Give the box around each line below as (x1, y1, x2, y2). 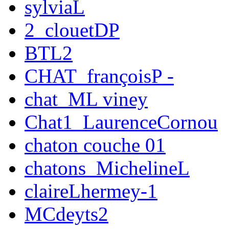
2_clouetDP (25, 19, 120, 41)
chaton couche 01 (25, 134, 166, 156)
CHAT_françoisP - (25, 65, 174, 87)
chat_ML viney (25, 88, 148, 110)
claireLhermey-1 (25, 180, 157, 202)
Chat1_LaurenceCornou (25, 111, 218, 133)
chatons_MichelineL (25, 157, 190, 179)
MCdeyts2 (25, 203, 108, 225)
